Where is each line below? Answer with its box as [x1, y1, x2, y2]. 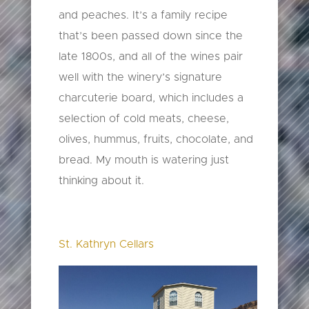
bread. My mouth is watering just [58, 154, 229, 166]
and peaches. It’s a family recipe [58, 10, 228, 21]
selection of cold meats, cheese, [58, 113, 229, 125]
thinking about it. [58, 175, 148, 187]
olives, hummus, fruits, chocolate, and [58, 134, 253, 146]
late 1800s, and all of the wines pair [58, 51, 243, 63]
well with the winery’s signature [58, 72, 222, 83]
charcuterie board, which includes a [58, 92, 243, 104]
